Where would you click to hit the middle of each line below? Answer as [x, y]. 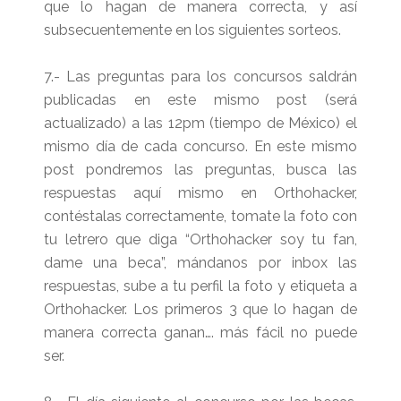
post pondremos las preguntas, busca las [200, 169]
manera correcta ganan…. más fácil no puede [200, 332]
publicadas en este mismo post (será [200, 99]
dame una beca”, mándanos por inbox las [200, 262]
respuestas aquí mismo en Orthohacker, [200, 192]
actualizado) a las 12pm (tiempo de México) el [200, 123]
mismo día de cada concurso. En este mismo [200, 146]
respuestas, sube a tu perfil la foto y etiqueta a [200, 286]
